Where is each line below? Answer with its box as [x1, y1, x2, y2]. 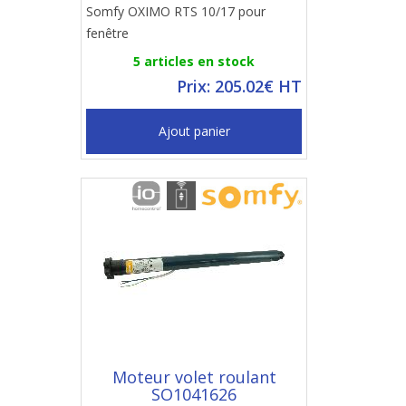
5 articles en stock [133, 53, 255, 70]
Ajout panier [158, 122, 230, 140]
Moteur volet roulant [111, 366, 276, 388]
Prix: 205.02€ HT [177, 75, 302, 97]
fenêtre [86, 24, 129, 42]
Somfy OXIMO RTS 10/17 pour [86, 3, 266, 20]
